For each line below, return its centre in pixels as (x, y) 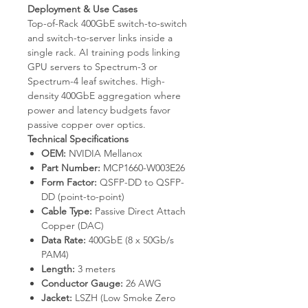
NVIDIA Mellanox (104, 153)
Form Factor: (69, 182)
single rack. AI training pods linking (104, 52)
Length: (58, 268)
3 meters (95, 268)
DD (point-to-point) (83, 196)
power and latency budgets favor (99, 110)
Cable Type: (67, 211)
